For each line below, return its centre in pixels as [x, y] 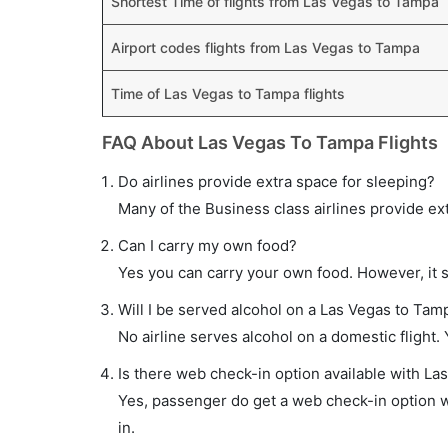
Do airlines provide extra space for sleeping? [276, 181]
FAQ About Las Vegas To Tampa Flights [270, 142]
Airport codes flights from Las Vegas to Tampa [265, 47]
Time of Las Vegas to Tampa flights [228, 93]
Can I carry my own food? [207, 245]
